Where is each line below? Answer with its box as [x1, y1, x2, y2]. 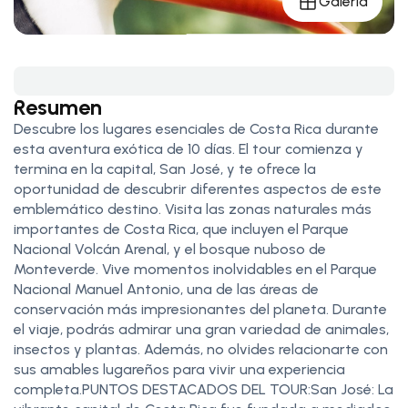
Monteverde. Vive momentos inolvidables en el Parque [14, 260, 377, 279]
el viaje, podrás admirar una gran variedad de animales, [14, 321, 389, 339]
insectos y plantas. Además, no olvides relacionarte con [14, 341, 388, 359]
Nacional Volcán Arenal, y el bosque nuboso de [14, 240, 326, 259]
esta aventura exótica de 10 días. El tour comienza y [14, 140, 363, 158]
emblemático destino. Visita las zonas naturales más [14, 200, 372, 219]
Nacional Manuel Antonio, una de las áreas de [14, 280, 319, 299]
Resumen [14, 94, 102, 121]
